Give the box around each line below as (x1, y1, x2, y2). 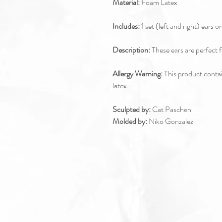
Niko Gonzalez (147, 115, 193, 127)
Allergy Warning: (112, 67, 163, 79)
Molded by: (112, 115, 147, 127)
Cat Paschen (151, 103, 191, 115)
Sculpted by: (112, 103, 151, 115)
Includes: (112, 20, 141, 32)
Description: (112, 44, 150, 55)
